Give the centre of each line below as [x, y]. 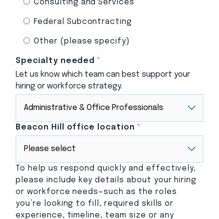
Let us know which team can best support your [103, 74]
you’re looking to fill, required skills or [95, 203]
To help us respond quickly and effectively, [106, 168]
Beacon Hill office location [75, 127]
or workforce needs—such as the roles [96, 192]
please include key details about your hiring [106, 180]
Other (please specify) [82, 41]
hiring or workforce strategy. [69, 86]
